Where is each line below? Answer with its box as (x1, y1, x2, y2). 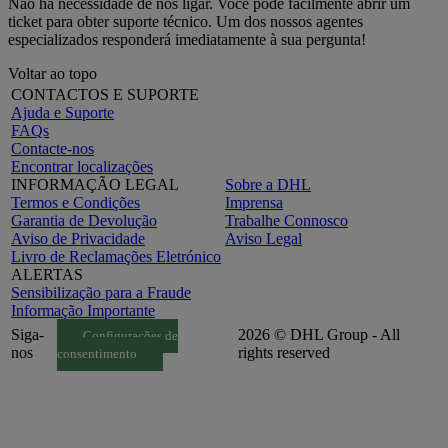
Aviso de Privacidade (11, 229, 145, 247)
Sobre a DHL (225, 175, 311, 193)
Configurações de (82, 328, 178, 343)
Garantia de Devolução (11, 211, 157, 229)
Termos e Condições (11, 193, 140, 211)
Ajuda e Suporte (11, 103, 114, 121)
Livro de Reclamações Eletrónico (11, 247, 221, 265)
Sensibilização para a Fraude (11, 283, 191, 301)
